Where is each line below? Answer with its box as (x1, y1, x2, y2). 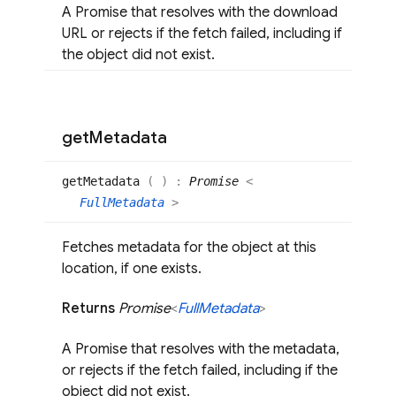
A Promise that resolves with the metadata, (62, 339, 339, 358)
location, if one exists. (62, 260, 202, 278)
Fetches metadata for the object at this (62, 239, 316, 257)
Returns (62, 300, 118, 318)
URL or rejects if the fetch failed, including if (62, 25, 342, 43)
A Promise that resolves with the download (62, 4, 338, 22)
